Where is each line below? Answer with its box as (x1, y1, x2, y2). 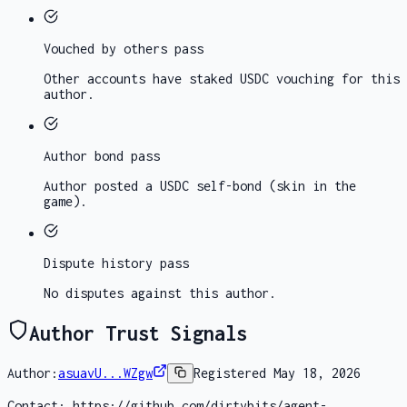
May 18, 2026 (273, 365, 362, 382)
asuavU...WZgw (58, 365, 153, 382)
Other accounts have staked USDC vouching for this (44, 71, 400, 87)
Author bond (44, 148, 124, 164)
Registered (194, 365, 274, 382)
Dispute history (44, 255, 153, 272)
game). (44, 194, 87, 210)
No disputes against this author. (44, 285, 276, 302)
